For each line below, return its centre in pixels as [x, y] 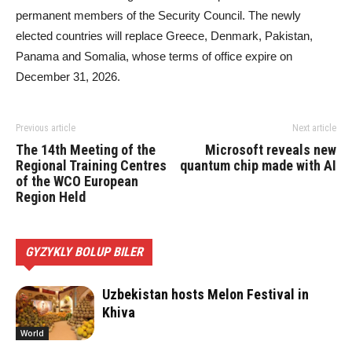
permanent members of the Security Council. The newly [158, 16]
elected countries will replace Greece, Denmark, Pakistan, [164, 36]
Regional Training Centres [91, 166]
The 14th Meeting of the [86, 150]
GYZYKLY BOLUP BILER [84, 252]
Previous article [46, 128]
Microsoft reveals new [271, 150]
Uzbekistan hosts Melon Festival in [205, 295]
